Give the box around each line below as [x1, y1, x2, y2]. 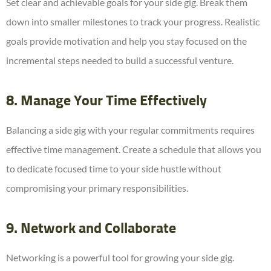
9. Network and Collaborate [6, 221, 176, 237]
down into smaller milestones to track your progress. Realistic [6, 16, 260, 28]
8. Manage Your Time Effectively [6, 94, 207, 109]
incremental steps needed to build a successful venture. [6, 54, 233, 67]
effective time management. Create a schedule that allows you [6, 143, 261, 155]
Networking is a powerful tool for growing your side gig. [6, 252, 234, 264]
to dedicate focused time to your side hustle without [6, 163, 221, 175]
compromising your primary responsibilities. [6, 182, 188, 194]
